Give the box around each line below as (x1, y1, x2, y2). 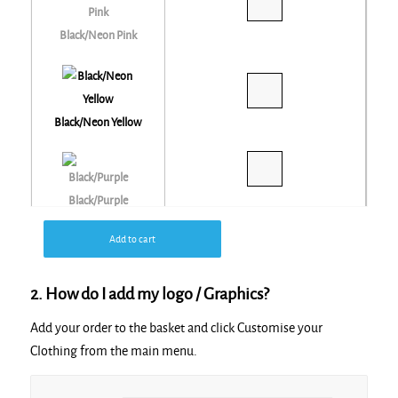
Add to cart (108, 234, 155, 245)
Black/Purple (68, 195, 128, 208)
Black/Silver (70, 343, 126, 356)
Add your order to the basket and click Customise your (29, 320, 322, 335)
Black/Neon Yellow (54, 116, 142, 130)
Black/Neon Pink (59, 29, 137, 43)
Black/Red (75, 269, 122, 283)
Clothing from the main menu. (29, 343, 197, 358)
